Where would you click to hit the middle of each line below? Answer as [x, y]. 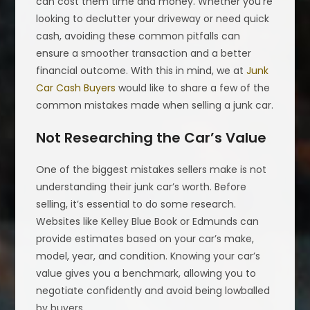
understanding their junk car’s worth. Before [142, 186]
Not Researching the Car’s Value [152, 137]
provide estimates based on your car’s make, [145, 238]
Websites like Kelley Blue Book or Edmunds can [148, 221]
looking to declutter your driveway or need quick [153, 18]
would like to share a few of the [193, 88]
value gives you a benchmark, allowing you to [146, 273]
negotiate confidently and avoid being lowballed [153, 290]
